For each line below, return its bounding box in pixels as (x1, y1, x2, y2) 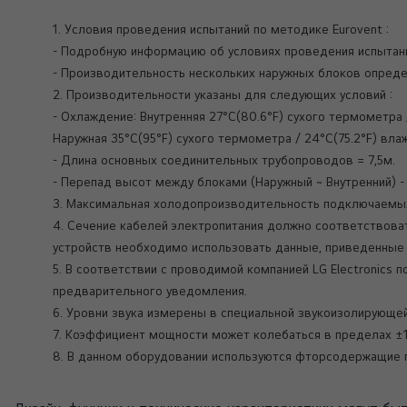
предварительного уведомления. (53, 283, 251, 298)
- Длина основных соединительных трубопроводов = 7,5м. (53, 153, 399, 167)
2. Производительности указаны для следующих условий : (53, 87, 396, 102)
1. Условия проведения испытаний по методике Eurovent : (53, 22, 392, 36)
